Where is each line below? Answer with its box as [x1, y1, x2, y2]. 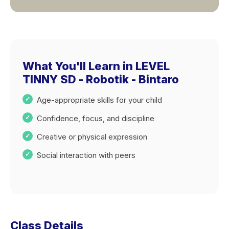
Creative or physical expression [37, 132, 147, 142]
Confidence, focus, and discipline [37, 113, 154, 123]
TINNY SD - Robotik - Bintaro [22, 73, 179, 86]
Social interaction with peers [37, 150, 135, 160]
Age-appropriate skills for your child [37, 95, 162, 105]
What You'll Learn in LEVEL [22, 59, 170, 73]
